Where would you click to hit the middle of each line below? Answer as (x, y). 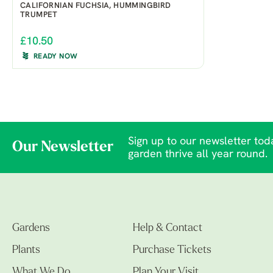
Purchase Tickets (172, 250)
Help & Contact (168, 229)
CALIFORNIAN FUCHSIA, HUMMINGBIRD (96, 6)
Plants (26, 250)
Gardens (31, 229)
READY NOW (56, 57)
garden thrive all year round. (198, 155)
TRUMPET (39, 15)
